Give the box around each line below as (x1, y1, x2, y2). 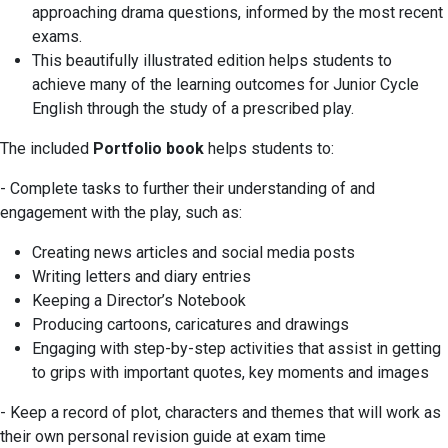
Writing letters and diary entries (32, 266, 251, 286)
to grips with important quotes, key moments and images (32, 362, 429, 382)
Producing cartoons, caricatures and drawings (32, 314, 349, 334)
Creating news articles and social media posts (32, 242, 355, 262)
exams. (32, 26, 82, 46)
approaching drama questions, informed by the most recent (32, 2, 443, 22)
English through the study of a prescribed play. (32, 98, 354, 118)
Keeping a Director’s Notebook (32, 290, 246, 310)
